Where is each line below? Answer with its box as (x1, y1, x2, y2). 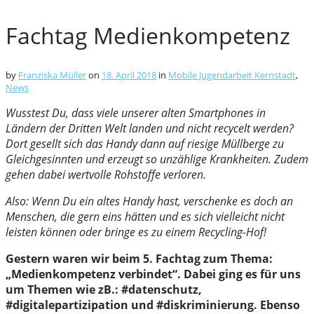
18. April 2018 (102, 69, 156, 82)
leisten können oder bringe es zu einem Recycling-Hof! (6, 224, 269, 240)
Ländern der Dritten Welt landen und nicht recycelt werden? (6, 121, 294, 137)
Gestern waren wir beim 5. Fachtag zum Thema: (6, 251, 273, 267)
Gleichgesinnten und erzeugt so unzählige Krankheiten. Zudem (6, 151, 308, 168)
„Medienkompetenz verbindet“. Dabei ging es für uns (6, 266, 301, 282)
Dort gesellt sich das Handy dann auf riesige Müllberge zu (6, 136, 284, 152)
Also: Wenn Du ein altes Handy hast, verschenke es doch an (6, 193, 293, 210)
